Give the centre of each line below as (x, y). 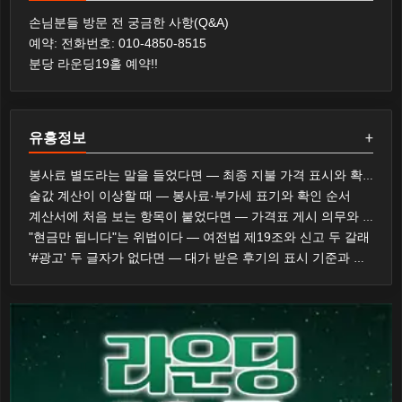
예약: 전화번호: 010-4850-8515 (118, 43)
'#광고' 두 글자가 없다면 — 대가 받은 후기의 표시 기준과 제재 (359, 258)
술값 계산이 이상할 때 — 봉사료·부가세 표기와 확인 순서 (190, 196)
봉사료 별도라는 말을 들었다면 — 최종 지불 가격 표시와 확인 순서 (368, 176)
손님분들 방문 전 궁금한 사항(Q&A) (129, 22)
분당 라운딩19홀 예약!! (93, 64)
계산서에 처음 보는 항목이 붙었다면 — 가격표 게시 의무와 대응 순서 (368, 217)
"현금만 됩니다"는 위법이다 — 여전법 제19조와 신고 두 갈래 (199, 237)
